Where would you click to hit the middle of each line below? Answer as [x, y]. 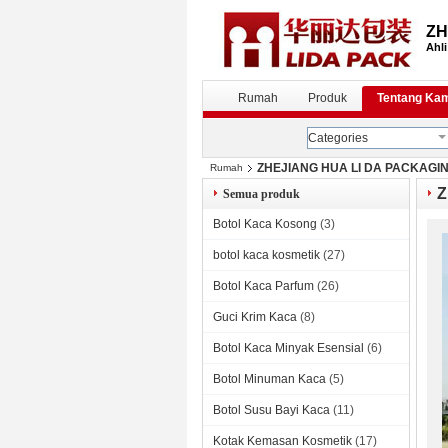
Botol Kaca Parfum [263, 286]
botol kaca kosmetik [266, 255]
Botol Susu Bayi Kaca [271, 410]
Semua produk [261, 194]
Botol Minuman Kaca [269, 379]
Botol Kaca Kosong [265, 224]
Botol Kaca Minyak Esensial [288, 348]
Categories [338, 138]
